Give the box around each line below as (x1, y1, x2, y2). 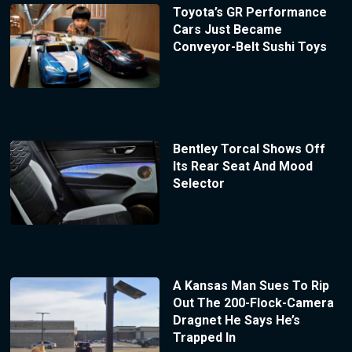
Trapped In (172, 329, 236, 345)
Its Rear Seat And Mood (172, 158, 313, 174)
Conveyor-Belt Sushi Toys (172, 39, 327, 55)
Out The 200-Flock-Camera (172, 295, 334, 310)
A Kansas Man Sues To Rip (172, 277, 329, 293)
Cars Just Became (172, 22, 282, 38)
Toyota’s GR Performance (172, 5, 327, 20)
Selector (172, 175, 225, 191)
